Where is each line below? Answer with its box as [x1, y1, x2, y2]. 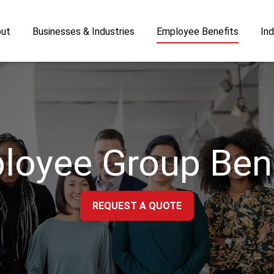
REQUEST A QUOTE [92, 199, 182, 212]
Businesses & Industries [32, 25, 135, 37]
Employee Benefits [157, 25, 239, 37]
